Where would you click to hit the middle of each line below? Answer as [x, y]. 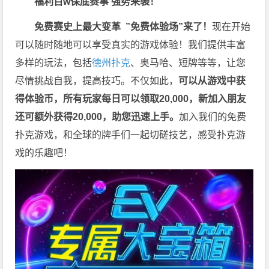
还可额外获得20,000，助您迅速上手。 [97, 116]
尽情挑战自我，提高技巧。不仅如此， [97, 80]
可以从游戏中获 [212, 80]
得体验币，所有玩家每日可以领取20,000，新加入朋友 [131, 98]
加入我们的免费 [213, 116]
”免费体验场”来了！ [169, 26]
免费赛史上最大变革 [80, 26]
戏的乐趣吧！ [44, 153]
